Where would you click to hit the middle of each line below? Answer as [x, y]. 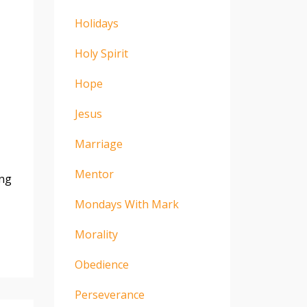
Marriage [98, 144]
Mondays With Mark [126, 204]
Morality [96, 234]
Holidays [96, 23]
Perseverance [109, 294]
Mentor [94, 174]
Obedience [101, 264]
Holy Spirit [101, 53]
